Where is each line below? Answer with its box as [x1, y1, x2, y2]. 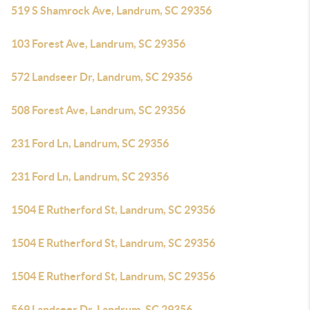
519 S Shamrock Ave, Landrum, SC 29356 [11, 4, 212, 17]
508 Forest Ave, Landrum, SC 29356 [11, 104, 185, 116]
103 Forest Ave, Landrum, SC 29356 [11, 37, 185, 50]
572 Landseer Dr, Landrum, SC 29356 [11, 71, 192, 83]
